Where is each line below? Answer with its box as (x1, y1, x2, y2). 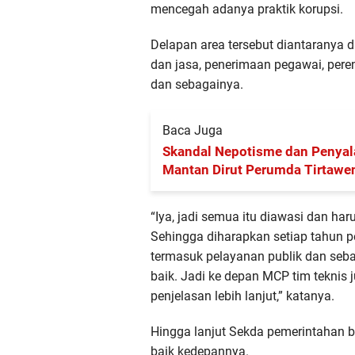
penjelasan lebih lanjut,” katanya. (151, 288, 334, 303)
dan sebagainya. (151, 76, 243, 92)
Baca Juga (162, 122, 223, 138)
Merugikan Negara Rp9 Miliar (162, 179, 342, 196)
